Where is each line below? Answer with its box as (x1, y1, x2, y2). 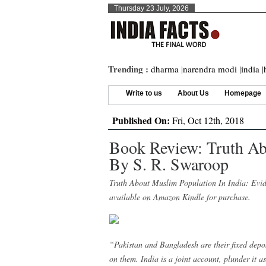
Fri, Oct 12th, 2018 (170, 114, 244, 126)
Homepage (224, 89, 261, 97)
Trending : (108, 62, 151, 75)
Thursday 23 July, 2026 (114, 4, 189, 12)
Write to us (126, 89, 162, 97)
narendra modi (183, 63, 237, 75)
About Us (178, 89, 209, 97)
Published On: (112, 113, 170, 127)
